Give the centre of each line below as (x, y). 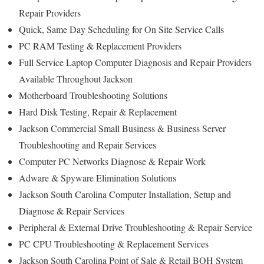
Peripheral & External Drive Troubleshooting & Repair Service (136, 227)
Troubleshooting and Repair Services (88, 145)
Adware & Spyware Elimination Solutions (98, 178)
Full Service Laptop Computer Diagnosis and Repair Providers (135, 62)
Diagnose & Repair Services (72, 211)
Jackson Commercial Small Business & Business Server (122, 128)
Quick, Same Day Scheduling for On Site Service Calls (121, 29)
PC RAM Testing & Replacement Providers (100, 46)
